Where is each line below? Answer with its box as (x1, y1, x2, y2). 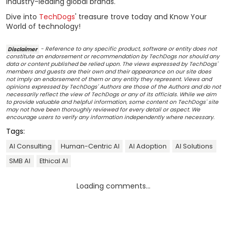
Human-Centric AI (60, 142, 120, 151)
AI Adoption (128, 142, 167, 151)
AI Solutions (175, 142, 213, 151)
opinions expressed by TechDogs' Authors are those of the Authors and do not (6, 83, 221, 91)
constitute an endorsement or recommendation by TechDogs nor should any (6, 53, 219, 61)
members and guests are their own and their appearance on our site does (6, 68, 211, 76)
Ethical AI (39, 157, 68, 166)
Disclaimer (8, 45, 38, 53)
